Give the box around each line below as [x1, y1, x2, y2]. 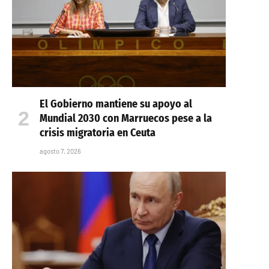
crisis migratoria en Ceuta [40, 125, 156, 139]
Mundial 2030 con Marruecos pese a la [40, 111, 212, 125]
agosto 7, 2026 [40, 147, 81, 155]
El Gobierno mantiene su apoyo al [40, 97, 192, 110]
